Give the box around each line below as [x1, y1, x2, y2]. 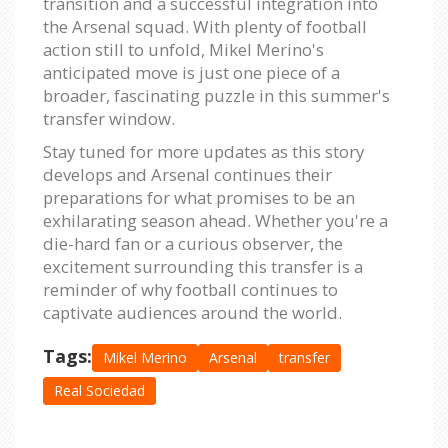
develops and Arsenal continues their [43, 163, 332, 187]
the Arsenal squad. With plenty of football [43, 15, 367, 39]
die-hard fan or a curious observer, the [43, 232, 343, 256]
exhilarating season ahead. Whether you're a [43, 209, 388, 233]
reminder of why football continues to [43, 278, 338, 302]
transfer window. [43, 107, 175, 131]
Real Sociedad [54, 381, 145, 401]
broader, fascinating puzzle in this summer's [43, 84, 390, 108]
